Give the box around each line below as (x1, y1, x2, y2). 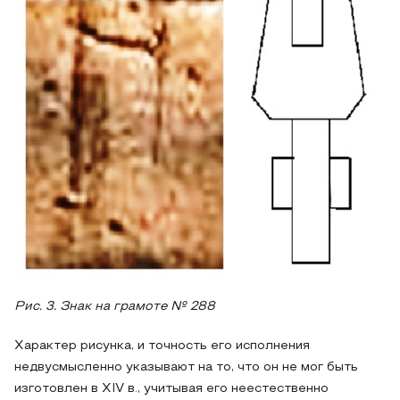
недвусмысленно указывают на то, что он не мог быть (14, 362, 358, 373)
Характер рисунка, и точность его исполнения (14, 340, 310, 352)
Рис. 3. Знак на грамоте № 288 (14, 301, 215, 312)
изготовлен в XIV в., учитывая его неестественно (14, 383, 329, 395)
